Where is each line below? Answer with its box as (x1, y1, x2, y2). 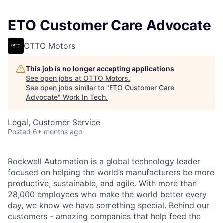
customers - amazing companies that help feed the (8, 211, 201, 222)
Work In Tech (63, 93, 106, 102)
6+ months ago (33, 127, 82, 136)
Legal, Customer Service (8, 117, 100, 128)
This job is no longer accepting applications (26, 64, 174, 73)
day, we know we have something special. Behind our (8, 200, 209, 211)
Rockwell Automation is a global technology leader (8, 156, 200, 167)
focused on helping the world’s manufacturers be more (8, 167, 214, 178)
